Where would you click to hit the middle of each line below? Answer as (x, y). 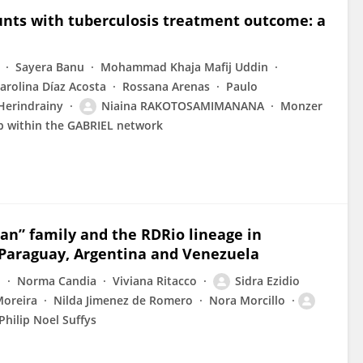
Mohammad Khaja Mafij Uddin (184, 67)
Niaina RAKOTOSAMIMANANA (183, 106)
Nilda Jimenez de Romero (123, 300)
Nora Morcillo (247, 300)
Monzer (301, 106)
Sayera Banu (50, 67)
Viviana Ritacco (155, 281)
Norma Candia (57, 281)
